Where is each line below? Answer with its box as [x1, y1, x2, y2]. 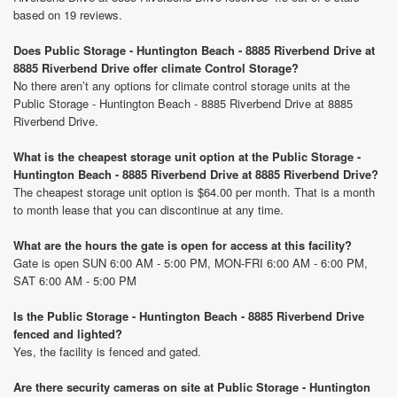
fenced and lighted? [13, 325, 122, 342]
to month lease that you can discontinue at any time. [13, 201, 284, 218]
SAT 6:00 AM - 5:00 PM [13, 272, 136, 289]
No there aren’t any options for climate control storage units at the [13, 77, 350, 94]
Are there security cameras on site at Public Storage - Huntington [13, 378, 370, 395]
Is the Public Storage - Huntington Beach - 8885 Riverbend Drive [13, 307, 364, 324]
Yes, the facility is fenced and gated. [13, 343, 201, 360]
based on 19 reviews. [13, 6, 122, 23]
